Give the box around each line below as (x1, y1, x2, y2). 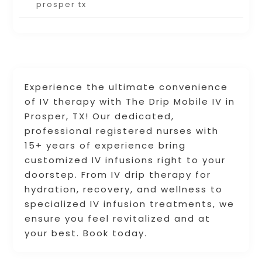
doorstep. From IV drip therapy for (25, 168, 212, 181)
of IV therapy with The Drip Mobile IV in (25, 95, 236, 108)
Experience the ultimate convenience (25, 81, 229, 94)
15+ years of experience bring (25, 139, 187, 152)
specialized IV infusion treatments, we (25, 198, 235, 211)
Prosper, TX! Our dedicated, (25, 110, 175, 123)
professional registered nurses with (25, 125, 219, 137)
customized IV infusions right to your (25, 154, 226, 167)
